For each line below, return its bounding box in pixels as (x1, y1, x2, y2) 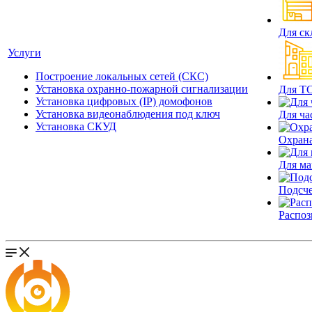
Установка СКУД (36, 120, 116, 132)
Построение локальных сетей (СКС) (36, 70, 208, 82)
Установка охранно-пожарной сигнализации (36, 83, 248, 95)
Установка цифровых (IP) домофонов (36, 95, 212, 107)
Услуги (8, 47, 41, 58)
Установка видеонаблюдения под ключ (36, 108, 220, 120)
